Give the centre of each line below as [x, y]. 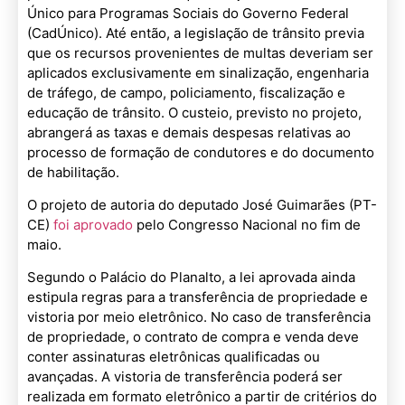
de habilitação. [73, 172]
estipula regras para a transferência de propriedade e [198, 297]
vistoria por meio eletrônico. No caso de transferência [199, 317]
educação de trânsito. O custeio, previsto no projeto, [194, 112]
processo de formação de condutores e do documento [201, 152]
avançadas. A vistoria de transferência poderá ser [185, 377]
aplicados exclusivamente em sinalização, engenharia [198, 72]
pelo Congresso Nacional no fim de [249, 224]
